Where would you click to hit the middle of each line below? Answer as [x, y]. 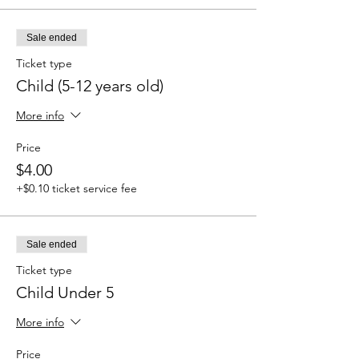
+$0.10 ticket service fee [77, 188]
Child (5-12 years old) [90, 86]
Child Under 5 [65, 292]
